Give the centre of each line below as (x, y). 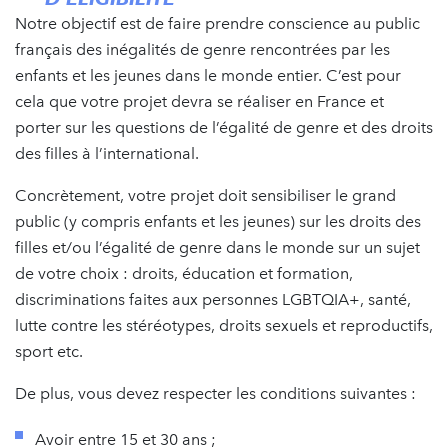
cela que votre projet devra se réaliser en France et (199, 102)
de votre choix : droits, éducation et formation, (184, 274)
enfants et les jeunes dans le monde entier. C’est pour (208, 76)
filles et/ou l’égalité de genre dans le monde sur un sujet (217, 248)
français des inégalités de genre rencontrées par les (202, 50)
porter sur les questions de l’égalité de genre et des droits (224, 128)
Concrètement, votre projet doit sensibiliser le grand (205, 196)
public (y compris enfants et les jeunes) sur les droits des (218, 222)
